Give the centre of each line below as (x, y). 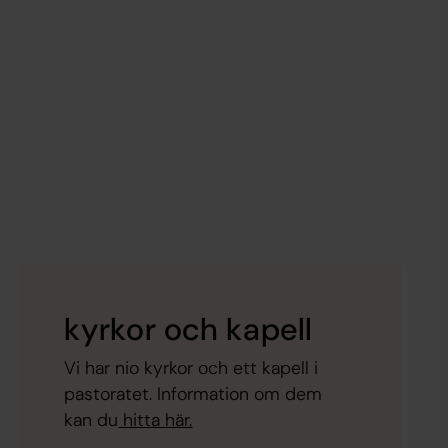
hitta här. (155, 419)
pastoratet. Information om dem (193, 393)
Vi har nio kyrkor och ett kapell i (191, 367)
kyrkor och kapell (189, 329)
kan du (91, 419)
